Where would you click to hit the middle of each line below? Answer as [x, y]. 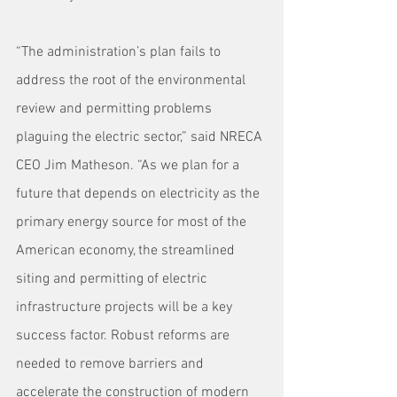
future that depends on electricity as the [140, 195]
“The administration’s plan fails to [120, 53]
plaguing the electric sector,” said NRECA [141, 138]
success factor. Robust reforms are [125, 336]
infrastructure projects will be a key [126, 308]
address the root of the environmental [132, 81]
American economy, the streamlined [127, 251]
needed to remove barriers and [112, 365]
